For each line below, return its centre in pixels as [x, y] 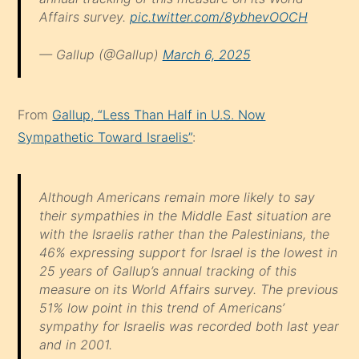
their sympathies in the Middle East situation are [185, 216]
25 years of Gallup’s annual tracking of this [167, 271]
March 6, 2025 [206, 54]
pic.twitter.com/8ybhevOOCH [218, 17]
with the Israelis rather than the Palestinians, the [184, 234]
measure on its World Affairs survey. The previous [188, 290]
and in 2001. [75, 345]
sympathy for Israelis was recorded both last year [189, 327]
